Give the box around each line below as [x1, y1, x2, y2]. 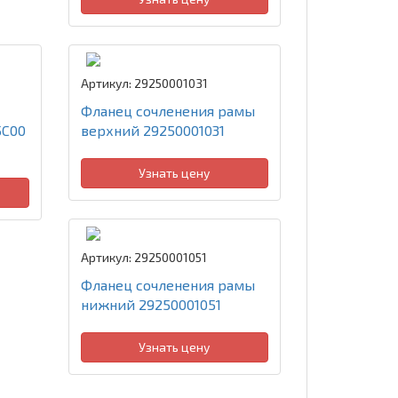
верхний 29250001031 [80, 122, 225, 139]
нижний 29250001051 [80, 296, 221, 313]
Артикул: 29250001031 [80, 76, 208, 91]
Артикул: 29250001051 [80, 250, 207, 265]
